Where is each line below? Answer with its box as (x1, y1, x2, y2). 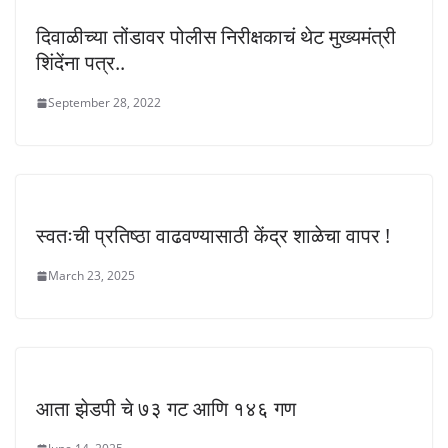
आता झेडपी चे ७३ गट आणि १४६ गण (36, 395, 296, 422)
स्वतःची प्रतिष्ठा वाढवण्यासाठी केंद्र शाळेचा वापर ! (36, 222, 390, 249)
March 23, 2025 (48, 267, 135, 284)
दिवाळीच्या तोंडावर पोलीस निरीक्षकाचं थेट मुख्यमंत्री (36, 23, 396, 50)
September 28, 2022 (48, 94, 161, 111)
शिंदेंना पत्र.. (36, 49, 125, 76)
